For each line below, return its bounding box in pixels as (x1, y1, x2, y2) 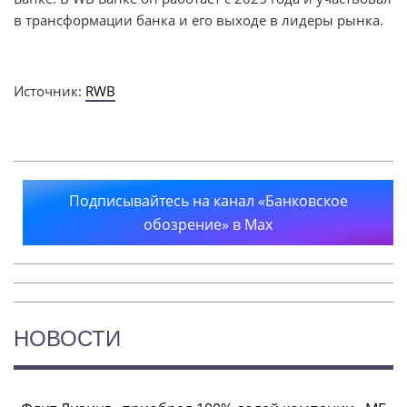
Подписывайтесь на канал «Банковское (68, 190, 348, 211)
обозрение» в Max (144, 213, 273, 234)
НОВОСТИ (14, 325, 121, 351)
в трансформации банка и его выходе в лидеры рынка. (14, 10, 383, 29)
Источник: (14, 81, 85, 100)
